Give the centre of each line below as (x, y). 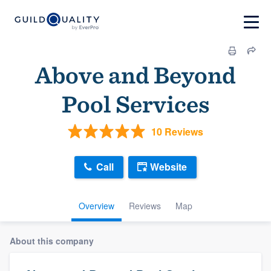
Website (168, 167)
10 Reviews (177, 131)
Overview (96, 205)
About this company (52, 240)
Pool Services (135, 104)
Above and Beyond (135, 75)
